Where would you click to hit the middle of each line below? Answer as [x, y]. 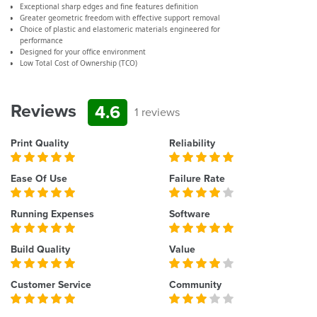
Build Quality [40, 249]
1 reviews [157, 112]
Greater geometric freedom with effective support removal [120, 18]
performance [41, 41]
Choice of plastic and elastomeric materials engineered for [120, 29]
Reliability [192, 143]
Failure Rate [197, 178]
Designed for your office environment [82, 52]
